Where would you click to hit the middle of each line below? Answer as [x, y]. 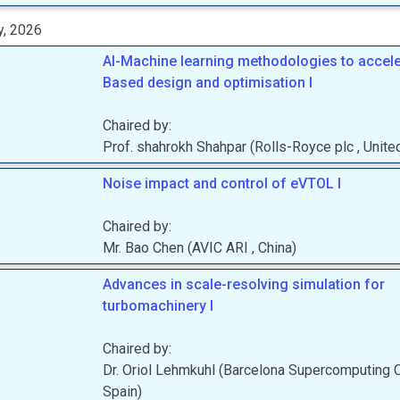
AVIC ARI [222, 248]
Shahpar [222, 147]
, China [272, 248]
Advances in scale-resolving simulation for [244, 284]
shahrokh [165, 147]
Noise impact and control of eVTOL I [222, 183]
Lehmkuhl [186, 370]
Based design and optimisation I [208, 83]
